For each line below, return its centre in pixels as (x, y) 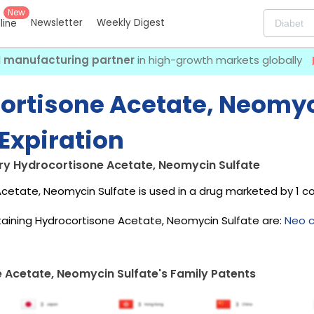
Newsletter (57, 23)
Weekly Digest (131, 23)
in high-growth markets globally (220, 60)
